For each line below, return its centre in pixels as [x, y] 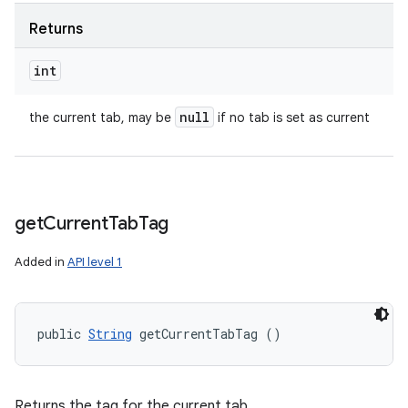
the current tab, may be [102, 117]
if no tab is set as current [292, 117]
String [110, 334]
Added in [41, 262]
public [63, 334]
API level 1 [95, 262]
